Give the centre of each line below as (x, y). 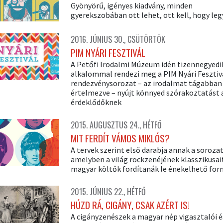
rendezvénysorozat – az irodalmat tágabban (146, 83)
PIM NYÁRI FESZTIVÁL (108, 53)
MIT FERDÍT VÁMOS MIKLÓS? (120, 138)
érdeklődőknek (96, 102)
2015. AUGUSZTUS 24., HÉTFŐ (116, 125)
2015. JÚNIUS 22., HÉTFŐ (108, 192)
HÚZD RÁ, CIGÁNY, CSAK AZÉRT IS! (130, 205)
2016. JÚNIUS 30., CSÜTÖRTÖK (118, 40)
